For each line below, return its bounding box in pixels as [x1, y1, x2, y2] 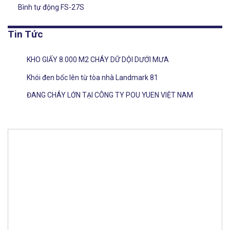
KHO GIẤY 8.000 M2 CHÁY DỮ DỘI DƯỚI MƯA [26, 55, 169, 64]
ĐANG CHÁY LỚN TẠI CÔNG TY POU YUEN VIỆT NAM [26, 91, 193, 100]
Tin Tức [8, 28, 43, 40]
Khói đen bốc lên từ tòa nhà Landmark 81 [26, 73, 158, 82]
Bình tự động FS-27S [17, 3, 84, 11]
